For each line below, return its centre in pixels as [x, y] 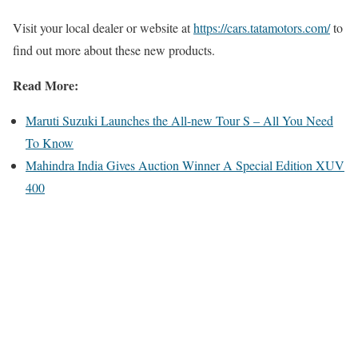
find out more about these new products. [114, 50]
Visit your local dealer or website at [103, 27]
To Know [50, 142]
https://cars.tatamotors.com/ [262, 27]
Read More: [46, 85]
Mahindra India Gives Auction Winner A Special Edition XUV [185, 165]
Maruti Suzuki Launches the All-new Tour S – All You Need [179, 120]
